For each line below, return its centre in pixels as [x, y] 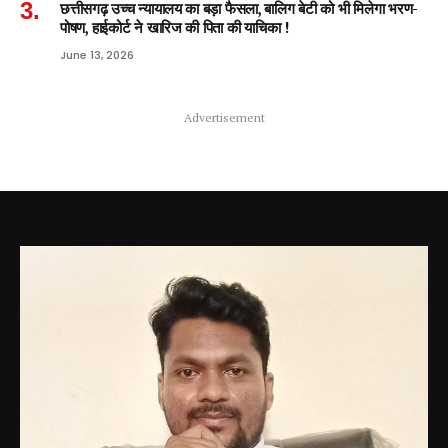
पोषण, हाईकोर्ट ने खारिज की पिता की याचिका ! [174, 27]
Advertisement [224, 117]
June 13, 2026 [97, 54]
